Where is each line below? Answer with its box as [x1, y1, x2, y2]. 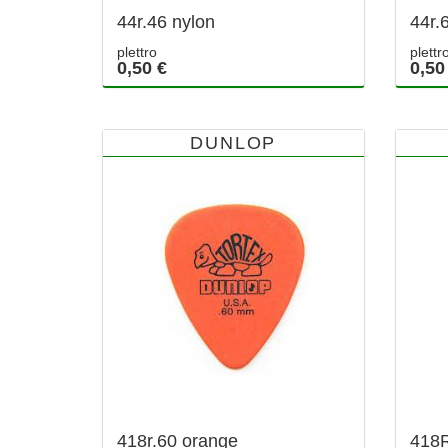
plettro [117, 44, 157, 61]
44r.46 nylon [117, 12, 215, 33]
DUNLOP [190, 133, 277, 154]
